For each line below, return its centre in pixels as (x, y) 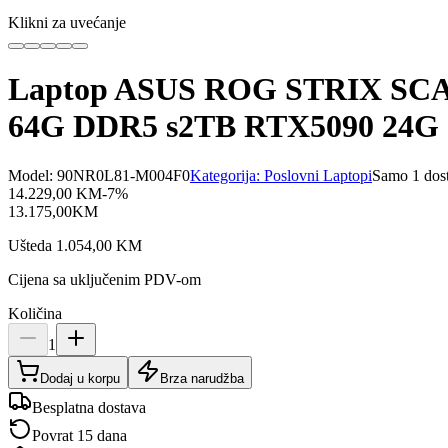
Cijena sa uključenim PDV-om (104, 279)
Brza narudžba (202, 378)
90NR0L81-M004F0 (123, 175)
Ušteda (32, 245)
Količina (35, 313)
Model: (32, 175)
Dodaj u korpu (80, 378)
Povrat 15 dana (79, 435)
